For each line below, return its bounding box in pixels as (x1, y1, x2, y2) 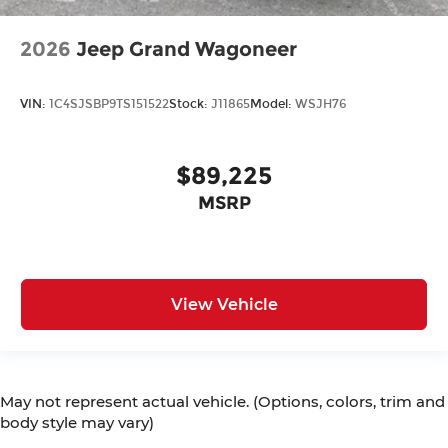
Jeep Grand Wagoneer (76, 37, 297, 62)
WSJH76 (295, 96, 346, 111)
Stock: (169, 96, 211, 111)
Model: (250, 96, 295, 111)
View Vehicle (170, 294, 278, 314)
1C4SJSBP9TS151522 (49, 96, 169, 111)
